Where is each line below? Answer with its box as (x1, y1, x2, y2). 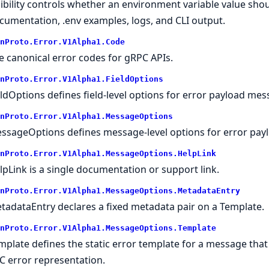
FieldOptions (105, 74, 163, 83)
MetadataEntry (177, 186, 240, 195)
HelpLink (177, 148, 216, 158)
